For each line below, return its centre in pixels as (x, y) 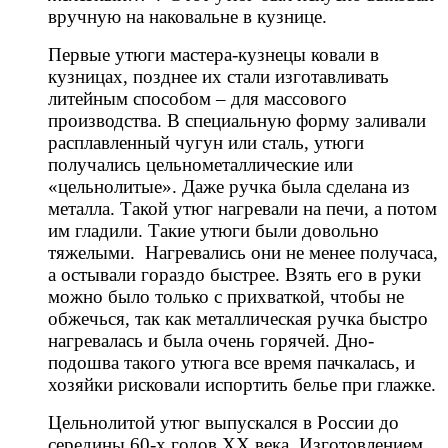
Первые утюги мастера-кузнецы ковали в (213, 54)
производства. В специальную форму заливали (237, 120)
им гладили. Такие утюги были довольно (213, 230)
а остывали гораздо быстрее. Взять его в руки (234, 274)
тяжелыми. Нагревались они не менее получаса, (243, 252)
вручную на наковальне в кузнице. (187, 16)
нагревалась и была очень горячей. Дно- (211, 340)
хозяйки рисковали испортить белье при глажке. (242, 384)
